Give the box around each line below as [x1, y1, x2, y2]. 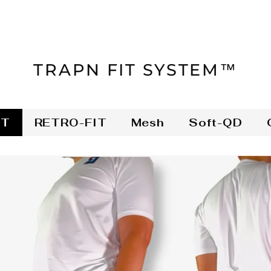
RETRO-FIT [34, 116, 107, 130]
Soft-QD [189, 116, 243, 130]
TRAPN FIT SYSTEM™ [33, 60, 238, 80]
